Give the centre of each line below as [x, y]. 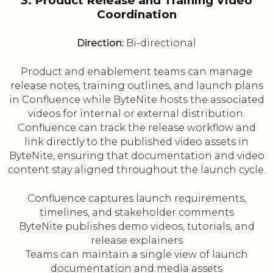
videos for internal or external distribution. [136, 114]
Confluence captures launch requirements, [136, 199]
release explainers [136, 241]
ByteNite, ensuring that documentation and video [136, 156]
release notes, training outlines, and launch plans [136, 86]
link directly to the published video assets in [136, 142]
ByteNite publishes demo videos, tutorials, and [136, 227]
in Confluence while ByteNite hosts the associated [136, 100]
